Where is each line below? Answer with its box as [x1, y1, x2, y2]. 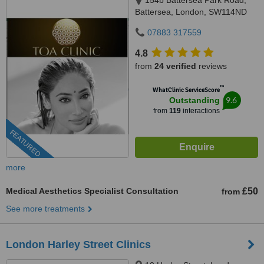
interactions [180, 107, 220, 115]
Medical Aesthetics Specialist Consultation [6, 186, 179, 196]
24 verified [154, 61, 196, 71]
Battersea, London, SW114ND [135, 7, 247, 16]
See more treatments [6, 204, 85, 213]
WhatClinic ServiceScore [152, 86, 220, 94]
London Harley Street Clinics [6, 239, 151, 250]
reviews [196, 61, 227, 71]
